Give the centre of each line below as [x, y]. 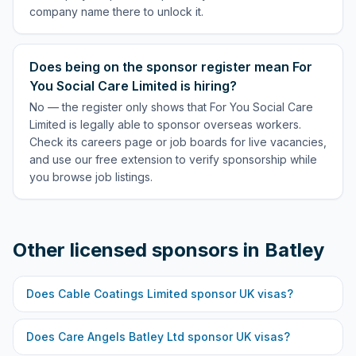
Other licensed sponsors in [139, 250]
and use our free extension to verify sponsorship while [173, 159]
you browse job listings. [91, 177]
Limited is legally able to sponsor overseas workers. [165, 124]
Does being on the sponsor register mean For [171, 67]
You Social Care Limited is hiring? [133, 86]
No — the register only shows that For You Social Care [171, 107]
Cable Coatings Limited [123, 294]
